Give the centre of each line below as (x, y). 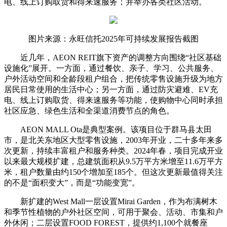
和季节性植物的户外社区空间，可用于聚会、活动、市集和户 (113, 212)
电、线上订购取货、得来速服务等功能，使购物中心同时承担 (113, 100)
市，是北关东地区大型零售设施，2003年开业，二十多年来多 (113, 140)
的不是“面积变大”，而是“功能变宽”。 (72, 182)
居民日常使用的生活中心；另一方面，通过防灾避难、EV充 (111, 89)
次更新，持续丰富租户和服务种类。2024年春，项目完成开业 (113, 150)
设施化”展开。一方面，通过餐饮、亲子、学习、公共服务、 (111, 68)
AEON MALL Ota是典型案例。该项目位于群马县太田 (116, 129)
